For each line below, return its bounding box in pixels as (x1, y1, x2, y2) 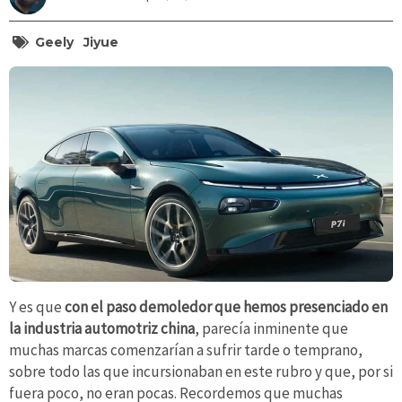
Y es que (9, 297, 65, 318)
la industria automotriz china (9, 319, 195, 339)
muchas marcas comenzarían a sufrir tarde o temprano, (9, 340, 363, 361)
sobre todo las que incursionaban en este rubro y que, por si (9, 362, 393, 382)
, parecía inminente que (195, 319, 348, 339)
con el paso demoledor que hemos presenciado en (65, 297, 388, 318)
